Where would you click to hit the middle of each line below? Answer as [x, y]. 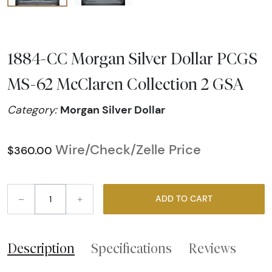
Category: [34, 110]
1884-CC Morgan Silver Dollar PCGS [132, 58]
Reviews [212, 248]
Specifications [131, 248]
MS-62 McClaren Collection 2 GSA [126, 83]
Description [41, 248]
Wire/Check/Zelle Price [128, 149]
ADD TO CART [201, 199]
